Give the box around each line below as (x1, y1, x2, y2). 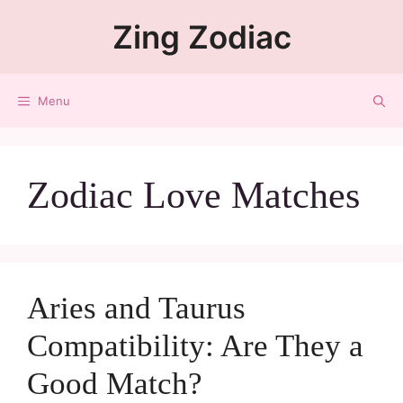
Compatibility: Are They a (27, 328, 363, 363)
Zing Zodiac (112, 18, 291, 56)
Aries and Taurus (27, 291, 246, 326)
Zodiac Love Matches (27, 175, 360, 216)
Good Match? (27, 366, 202, 401)
